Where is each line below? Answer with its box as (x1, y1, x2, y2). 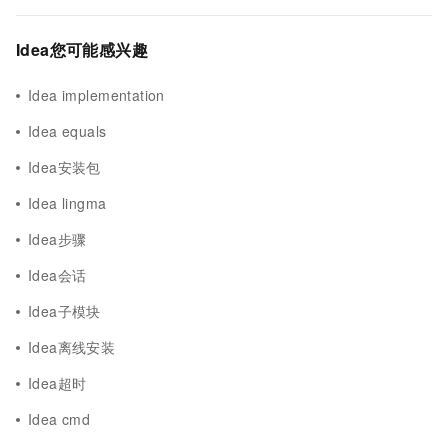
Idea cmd (28, 409, 91, 429)
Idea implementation (28, 85, 165, 105)
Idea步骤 (28, 229, 87, 249)
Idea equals (28, 121, 107, 141)
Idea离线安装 (28, 337, 116, 357)
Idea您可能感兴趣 (16, 38, 149, 61)
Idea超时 (28, 373, 87, 393)
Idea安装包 (28, 157, 101, 177)
